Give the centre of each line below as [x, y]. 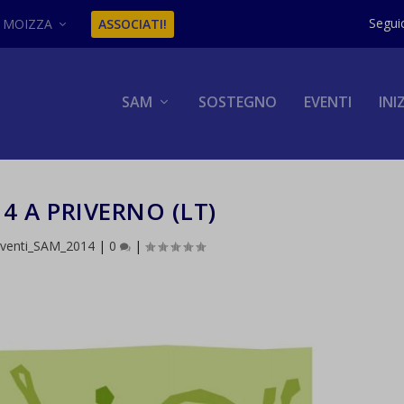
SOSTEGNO [237, 102]
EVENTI [327, 102]
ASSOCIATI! [133, 23]
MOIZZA [28, 23]
